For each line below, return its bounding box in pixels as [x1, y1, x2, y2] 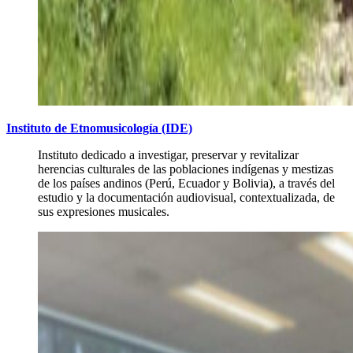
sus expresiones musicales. [38, 205, 169, 219]
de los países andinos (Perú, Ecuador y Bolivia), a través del [38, 176, 335, 191]
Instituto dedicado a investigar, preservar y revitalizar [38, 148, 299, 162]
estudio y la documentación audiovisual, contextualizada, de [38, 191, 335, 205]
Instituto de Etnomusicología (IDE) [6, 121, 192, 136]
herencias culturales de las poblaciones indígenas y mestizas [38, 162, 333, 176]
